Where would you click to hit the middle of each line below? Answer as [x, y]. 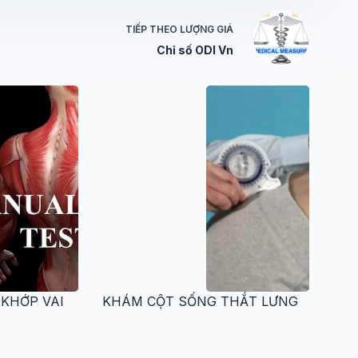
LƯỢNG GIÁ [206, 29]
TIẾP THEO [152, 29]
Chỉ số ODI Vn [195, 50]
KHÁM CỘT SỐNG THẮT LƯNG [201, 301]
